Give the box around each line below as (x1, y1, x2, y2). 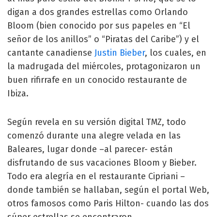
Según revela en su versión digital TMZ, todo (7, 117, 186, 127)
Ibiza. (7, 88, 29, 99)
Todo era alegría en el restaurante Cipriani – (7, 171, 185, 182)
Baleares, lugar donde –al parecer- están (7, 144, 173, 155)
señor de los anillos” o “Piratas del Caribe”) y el (7, 34, 199, 45)
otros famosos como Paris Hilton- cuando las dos (7, 198, 209, 209)
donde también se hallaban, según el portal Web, (7, 185, 209, 195)
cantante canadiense (7, 47, 94, 58)
